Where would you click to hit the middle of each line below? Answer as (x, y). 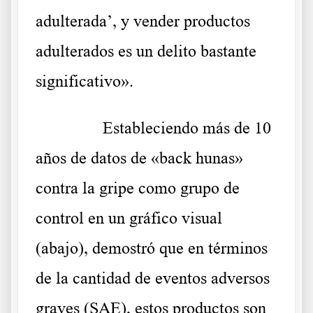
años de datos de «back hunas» (139, 158)
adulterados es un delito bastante (146, 51)
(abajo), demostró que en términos (152, 248)
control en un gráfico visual (129, 218)
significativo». (85, 81)
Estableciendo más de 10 (187, 128)
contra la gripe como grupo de (138, 188)
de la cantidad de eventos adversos (153, 278)
